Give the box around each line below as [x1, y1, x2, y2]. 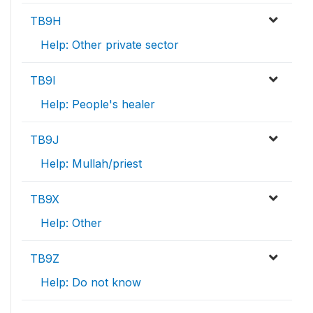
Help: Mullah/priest [41, 156, 142, 170]
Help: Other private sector [41, 38, 179, 52]
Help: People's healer [41, 97, 155, 111]
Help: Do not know [41, 275, 141, 289]
